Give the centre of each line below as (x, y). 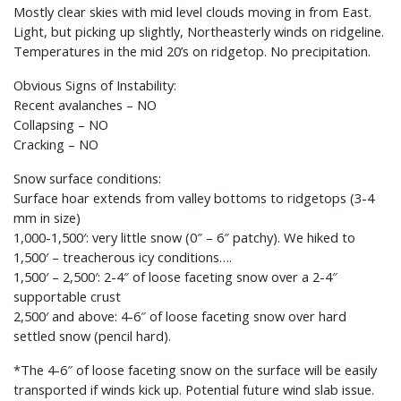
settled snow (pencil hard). (92, 336)
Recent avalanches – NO (85, 105)
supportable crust (67, 297)
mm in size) (47, 218)
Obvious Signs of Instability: (95, 85)
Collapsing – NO (61, 125)
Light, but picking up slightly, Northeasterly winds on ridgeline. (199, 32)
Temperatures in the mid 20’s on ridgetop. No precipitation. (192, 51)
